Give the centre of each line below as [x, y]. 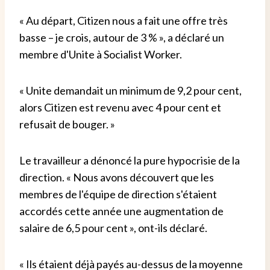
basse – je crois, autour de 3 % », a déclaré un [122, 37]
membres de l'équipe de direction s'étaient [118, 194]
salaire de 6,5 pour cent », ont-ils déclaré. [113, 228]
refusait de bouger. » [67, 124]
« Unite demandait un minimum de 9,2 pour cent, [130, 90]
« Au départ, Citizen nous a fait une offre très [124, 20]
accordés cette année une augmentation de [121, 211]
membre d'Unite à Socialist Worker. [101, 54]
